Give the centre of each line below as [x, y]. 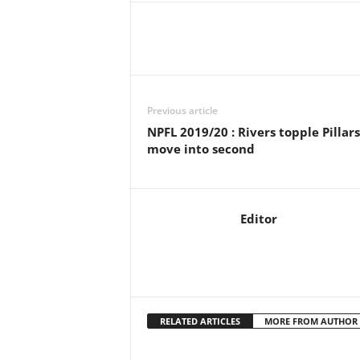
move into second [202, 149]
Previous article [182, 110]
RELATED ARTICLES [200, 321]
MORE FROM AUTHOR [311, 321]
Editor [258, 219]
